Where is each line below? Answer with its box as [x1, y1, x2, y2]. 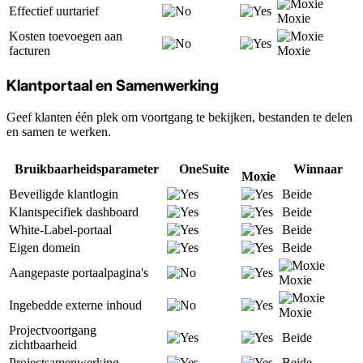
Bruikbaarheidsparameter [14, 161, 159, 176]
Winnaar [293, 161, 343, 176]
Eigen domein [9, 240, 80, 254]
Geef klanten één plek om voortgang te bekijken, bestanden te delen [6, 109, 352, 124]
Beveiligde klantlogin [9, 186, 118, 201]
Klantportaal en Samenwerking [6, 76, 219, 96]
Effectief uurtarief [9, 4, 99, 19]
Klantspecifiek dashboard [9, 204, 139, 219]
